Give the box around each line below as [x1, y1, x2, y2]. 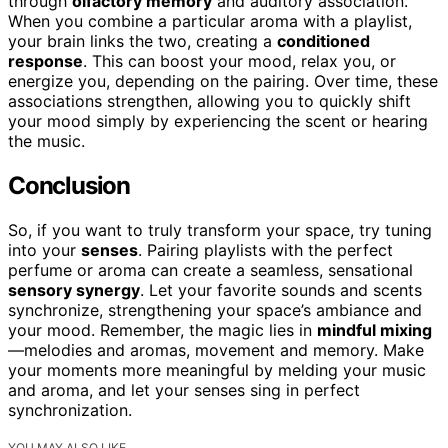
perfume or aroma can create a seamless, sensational [8, 260, 413, 281]
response [8, 51, 83, 72]
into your [8, 240, 81, 261]
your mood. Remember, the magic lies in [8, 320, 317, 341]
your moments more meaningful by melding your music [8, 360, 426, 381]
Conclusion [8, 171, 130, 201]
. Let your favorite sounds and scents [140, 280, 422, 301]
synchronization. [8, 400, 132, 421]
